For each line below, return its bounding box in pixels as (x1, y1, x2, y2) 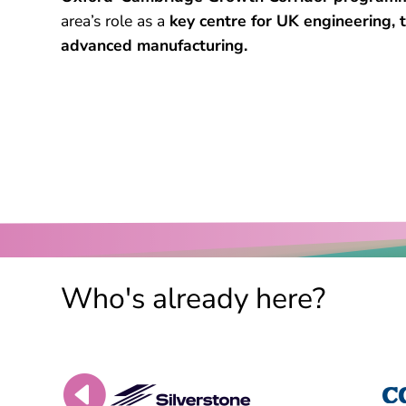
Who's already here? (61, 279, 326, 319)
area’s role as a (61, 10, 170, 33)
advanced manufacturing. (61, 34, 248, 57)
